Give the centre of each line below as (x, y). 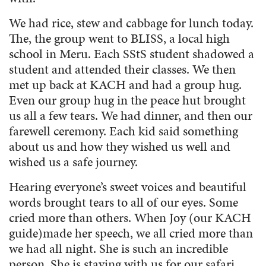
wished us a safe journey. (73, 161)
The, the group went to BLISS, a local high (119, 38)
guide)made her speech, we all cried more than (131, 233)
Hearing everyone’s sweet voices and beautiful (128, 186)
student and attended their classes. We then (122, 69)
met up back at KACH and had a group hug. (125, 84)
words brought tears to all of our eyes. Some (123, 202)
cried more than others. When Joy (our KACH (130, 217)
